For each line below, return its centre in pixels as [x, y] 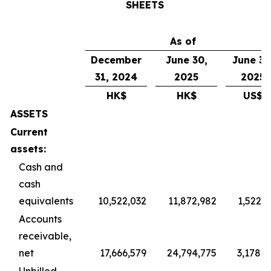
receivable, [45, 236]
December [116, 60]
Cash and [41, 167]
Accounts [40, 219]
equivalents [46, 201]
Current [29, 132]
